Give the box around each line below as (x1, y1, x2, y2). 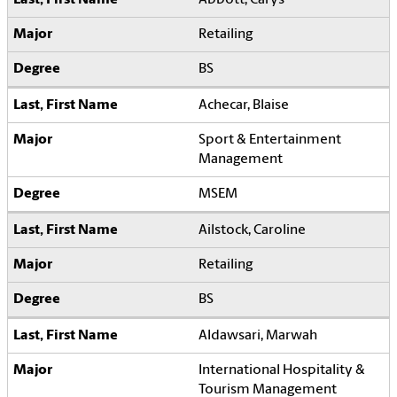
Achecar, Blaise (198, 97, 289, 113)
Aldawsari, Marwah (198, 328, 317, 343)
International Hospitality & (198, 362, 365, 378)
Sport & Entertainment (198, 132, 341, 147)
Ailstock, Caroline (198, 222, 306, 237)
